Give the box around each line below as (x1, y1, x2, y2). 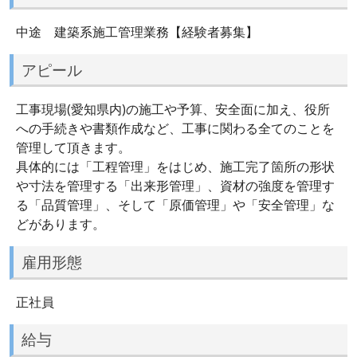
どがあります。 (16, 215, 105, 233)
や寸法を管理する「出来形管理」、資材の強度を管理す (16, 177, 335, 195)
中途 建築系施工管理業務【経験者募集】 (16, 22, 258, 41)
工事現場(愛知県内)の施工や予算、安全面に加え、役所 (16, 100, 330, 119)
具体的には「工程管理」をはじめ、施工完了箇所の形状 (16, 158, 335, 176)
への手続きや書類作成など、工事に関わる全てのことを (16, 120, 335, 138)
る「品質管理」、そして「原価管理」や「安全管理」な (16, 196, 335, 214)
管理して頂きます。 (16, 139, 131, 157)
